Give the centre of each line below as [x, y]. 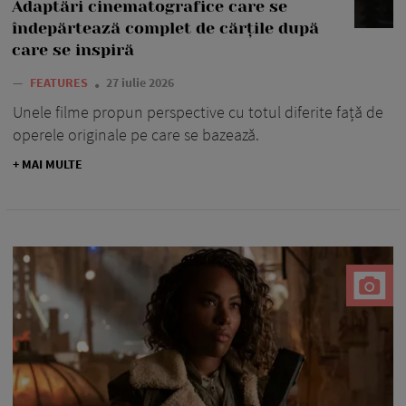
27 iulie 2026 [140, 82]
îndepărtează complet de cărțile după [165, 28]
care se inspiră [73, 49]
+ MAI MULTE [48, 164]
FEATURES [60, 82]
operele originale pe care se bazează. [136, 134]
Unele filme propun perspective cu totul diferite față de [198, 111]
